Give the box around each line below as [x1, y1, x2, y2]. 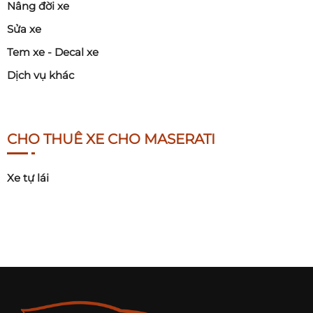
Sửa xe [7, 22, 41, 36]
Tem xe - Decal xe [7, 45, 99, 59]
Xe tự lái [7, 171, 49, 185]
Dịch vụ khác [7, 68, 74, 82]
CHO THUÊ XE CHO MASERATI [7, 131, 215, 148]
